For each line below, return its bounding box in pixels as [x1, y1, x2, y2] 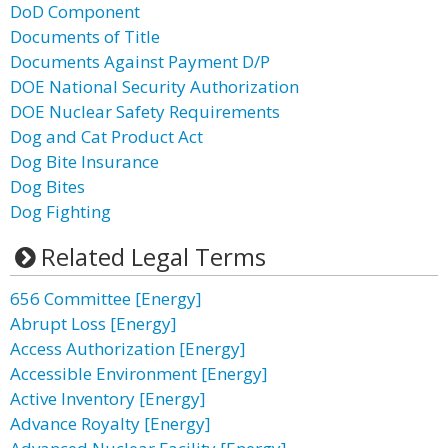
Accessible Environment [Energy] [10, 362, 268, 385]
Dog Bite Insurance [10, 150, 159, 173]
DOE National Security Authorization [10, 75, 299, 98]
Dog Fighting [10, 200, 111, 223]
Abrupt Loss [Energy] [10, 312, 177, 335]
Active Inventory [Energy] [10, 387, 206, 410]
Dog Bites [10, 175, 85, 198]
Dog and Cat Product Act [10, 125, 203, 148]
